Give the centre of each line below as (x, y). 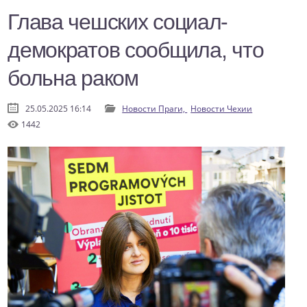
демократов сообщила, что (136, 50)
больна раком (73, 78)
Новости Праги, (155, 109)
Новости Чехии (222, 109)
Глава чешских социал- (118, 22)
